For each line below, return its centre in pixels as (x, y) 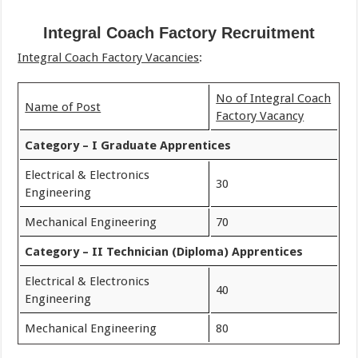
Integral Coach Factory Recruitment (179, 33)
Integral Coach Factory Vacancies (109, 58)
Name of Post (63, 107)
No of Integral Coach (274, 98)
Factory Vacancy (260, 116)
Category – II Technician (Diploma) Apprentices (164, 252)
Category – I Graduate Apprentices (128, 145)
